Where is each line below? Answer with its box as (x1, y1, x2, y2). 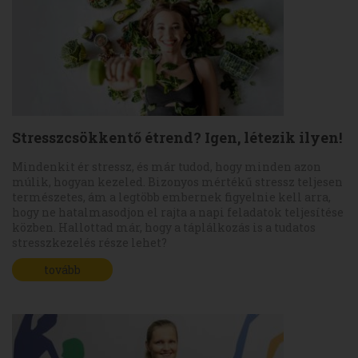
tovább (44, 261, 81, 277)
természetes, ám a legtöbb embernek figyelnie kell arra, (12, 189, 331, 205)
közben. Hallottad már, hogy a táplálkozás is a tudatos (12, 219, 316, 235)
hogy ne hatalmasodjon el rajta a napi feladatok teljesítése (12, 204, 344, 220)
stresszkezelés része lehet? (12, 234, 167, 250)
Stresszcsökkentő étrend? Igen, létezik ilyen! (12, 127, 342, 147)
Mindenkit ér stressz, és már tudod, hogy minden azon (12, 158, 321, 174)
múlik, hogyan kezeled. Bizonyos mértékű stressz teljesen (12, 173, 343, 189)
